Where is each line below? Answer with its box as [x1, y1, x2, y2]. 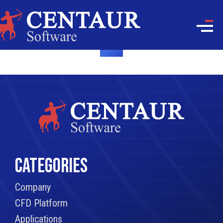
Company [15, 181, 51, 193]
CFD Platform [15, 197, 68, 209]
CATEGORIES [15, 154, 88, 178]
